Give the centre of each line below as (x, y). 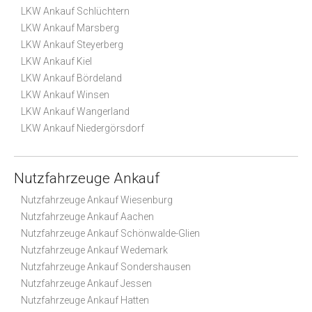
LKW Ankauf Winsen (65, 94)
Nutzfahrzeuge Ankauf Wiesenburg (97, 200)
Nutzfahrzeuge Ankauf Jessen (86, 283)
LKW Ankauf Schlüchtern (75, 11)
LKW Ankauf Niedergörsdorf (83, 128)
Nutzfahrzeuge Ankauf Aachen (87, 216)
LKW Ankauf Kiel (56, 61)
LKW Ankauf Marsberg (70, 28)
